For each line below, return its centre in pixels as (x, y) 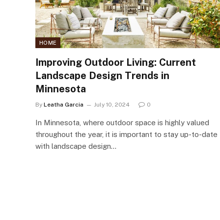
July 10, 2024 (112, 104)
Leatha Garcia (64, 104)
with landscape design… (76, 146)
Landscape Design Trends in (102, 75)
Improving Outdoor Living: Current (116, 62)
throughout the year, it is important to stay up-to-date (126, 134)
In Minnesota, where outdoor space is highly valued (122, 122)
